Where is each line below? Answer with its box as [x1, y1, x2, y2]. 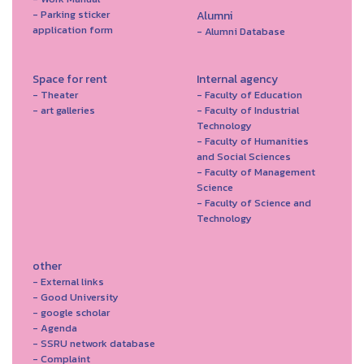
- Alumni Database [196, 24, 285, 39]
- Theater [32, 87, 78, 102]
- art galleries [32, 102, 95, 118]
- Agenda [32, 320, 77, 336]
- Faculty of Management [196, 164, 315, 180]
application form [32, 22, 113, 37]
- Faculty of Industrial [196, 102, 299, 118]
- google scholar [32, 305, 110, 320]
